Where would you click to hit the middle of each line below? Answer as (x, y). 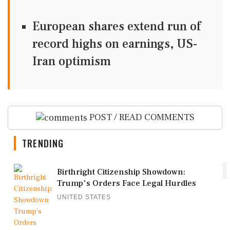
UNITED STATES (84, 197)
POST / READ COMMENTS (141, 117)
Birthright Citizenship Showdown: (121, 172)
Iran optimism (72, 61)
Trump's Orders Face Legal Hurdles (127, 183)
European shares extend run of (117, 26)
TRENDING (43, 143)
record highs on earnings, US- (115, 44)
